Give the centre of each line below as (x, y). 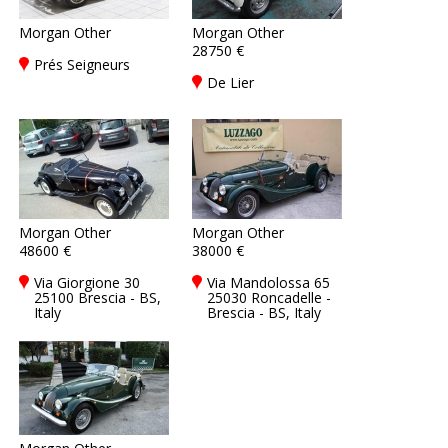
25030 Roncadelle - (269, 297)
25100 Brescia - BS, (97, 297)
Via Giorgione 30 (87, 282)
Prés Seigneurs (82, 64)
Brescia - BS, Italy (264, 312)
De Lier (230, 82)
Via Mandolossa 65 (268, 282)
